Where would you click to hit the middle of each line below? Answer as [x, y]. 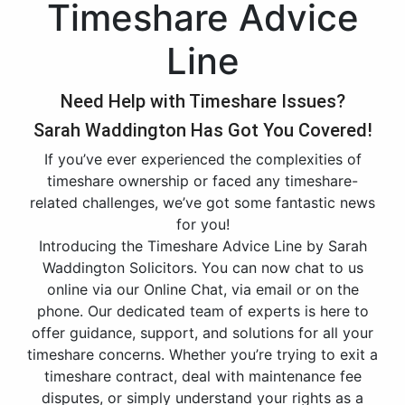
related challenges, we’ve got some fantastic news [202, 202]
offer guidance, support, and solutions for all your [202, 333]
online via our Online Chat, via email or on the [202, 289]
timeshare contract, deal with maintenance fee [202, 376]
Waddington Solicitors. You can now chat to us [202, 268]
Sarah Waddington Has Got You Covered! [202, 130]
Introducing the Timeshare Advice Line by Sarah [202, 246]
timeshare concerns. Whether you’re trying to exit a [202, 354]
